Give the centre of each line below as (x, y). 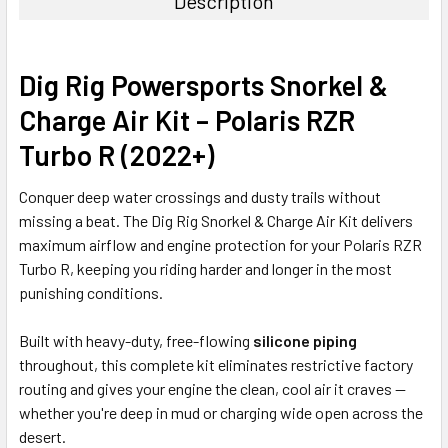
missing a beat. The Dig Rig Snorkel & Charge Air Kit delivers (216, 220)
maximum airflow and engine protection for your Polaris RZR (220, 244)
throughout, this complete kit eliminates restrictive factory (216, 364)
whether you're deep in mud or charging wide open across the (221, 412)
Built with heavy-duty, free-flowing (136, 340)
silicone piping (305, 340)
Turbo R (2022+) (116, 154)
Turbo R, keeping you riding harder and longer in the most (205, 268)
